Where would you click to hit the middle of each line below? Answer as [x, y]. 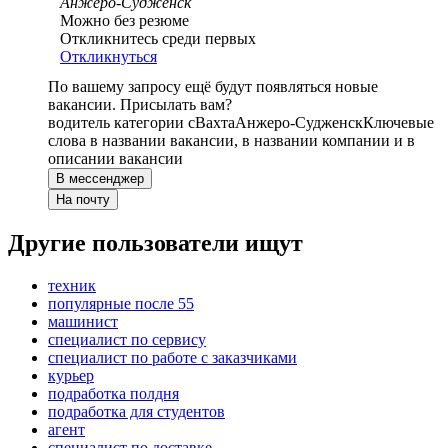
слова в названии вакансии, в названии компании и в [231, 141]
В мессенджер [100, 179]
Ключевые [398, 123]
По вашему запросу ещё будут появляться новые [213, 87]
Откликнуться [108, 57]
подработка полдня [113, 394]
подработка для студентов [136, 412]
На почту [83, 200]
